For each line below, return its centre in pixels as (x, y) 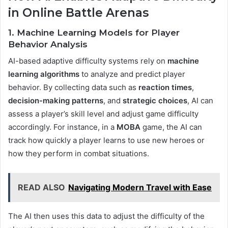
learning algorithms (44, 74)
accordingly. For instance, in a (62, 127)
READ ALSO (41, 188)
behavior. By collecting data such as (73, 88)
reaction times (165, 88)
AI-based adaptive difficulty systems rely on (88, 61)
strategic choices (155, 101)
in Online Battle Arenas (78, 13)
